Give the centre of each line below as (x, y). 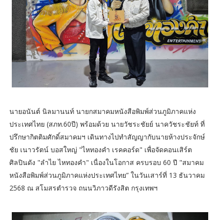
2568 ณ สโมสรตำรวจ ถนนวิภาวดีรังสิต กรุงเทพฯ (83, 188)
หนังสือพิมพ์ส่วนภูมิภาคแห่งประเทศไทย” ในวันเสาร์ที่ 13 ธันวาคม (107, 175)
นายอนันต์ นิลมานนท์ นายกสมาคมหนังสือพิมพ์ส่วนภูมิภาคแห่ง (102, 111)
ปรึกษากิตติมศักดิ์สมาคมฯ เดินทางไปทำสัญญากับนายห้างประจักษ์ (107, 137)
